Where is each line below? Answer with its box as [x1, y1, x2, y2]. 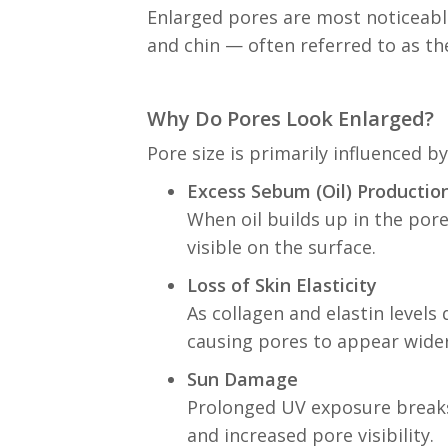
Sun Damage [187, 367, 298, 391]
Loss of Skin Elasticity [187, 273, 377, 297]
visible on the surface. [187, 235, 376, 259]
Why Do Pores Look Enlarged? [147, 105, 434, 132]
